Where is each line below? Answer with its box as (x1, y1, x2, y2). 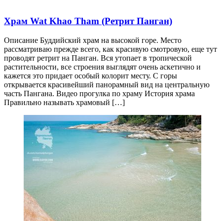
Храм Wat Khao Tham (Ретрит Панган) (4, 15, 172, 26)
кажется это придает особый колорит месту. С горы (4, 71, 177, 80)
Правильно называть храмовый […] (4, 98, 125, 107)
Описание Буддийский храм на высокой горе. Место (4, 36, 182, 44)
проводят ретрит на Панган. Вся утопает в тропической (4, 53, 192, 62)
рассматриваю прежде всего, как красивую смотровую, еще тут (4, 44, 217, 53)
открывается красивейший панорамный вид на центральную (4, 80, 210, 89)
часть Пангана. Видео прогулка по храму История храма (4, 89, 195, 98)
